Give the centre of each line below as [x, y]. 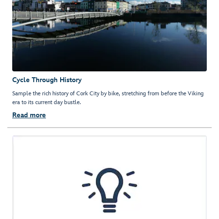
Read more [29, 115]
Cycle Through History [47, 80]
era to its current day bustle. [47, 103]
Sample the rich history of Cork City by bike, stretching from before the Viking [108, 94]
